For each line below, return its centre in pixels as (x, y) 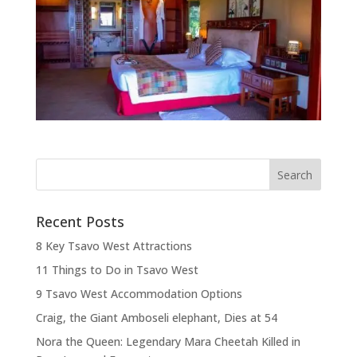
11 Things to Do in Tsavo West (117, 269)
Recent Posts (80, 221)
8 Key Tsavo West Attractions (114, 245)
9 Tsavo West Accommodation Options (139, 293)
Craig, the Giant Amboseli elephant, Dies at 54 (156, 317)
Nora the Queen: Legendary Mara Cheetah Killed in (168, 341)
